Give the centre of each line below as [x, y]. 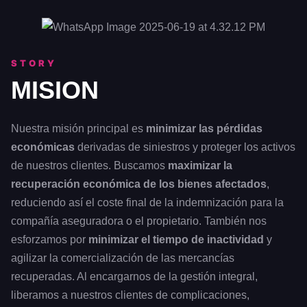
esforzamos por [50, 240]
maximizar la [200, 166]
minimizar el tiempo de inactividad [176, 240]
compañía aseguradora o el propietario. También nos [139, 221]
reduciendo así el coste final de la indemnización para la [147, 203]
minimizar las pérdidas [204, 129]
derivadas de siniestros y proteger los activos [185, 147]
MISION [55, 90]
